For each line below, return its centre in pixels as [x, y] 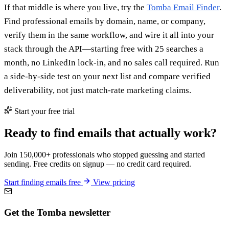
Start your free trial [43, 111]
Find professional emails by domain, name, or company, [105, 21]
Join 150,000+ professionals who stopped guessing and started [105, 154]
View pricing [113, 182]
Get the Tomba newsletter [57, 212]
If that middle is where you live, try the [75, 8]
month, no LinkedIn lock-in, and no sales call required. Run [112, 63]
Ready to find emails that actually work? [110, 133]
